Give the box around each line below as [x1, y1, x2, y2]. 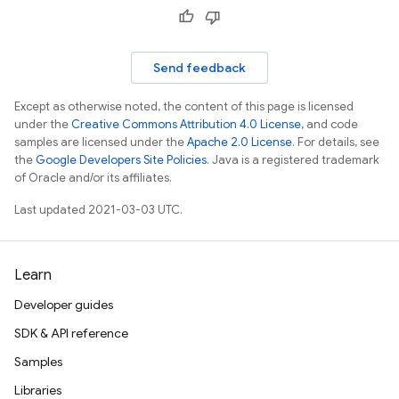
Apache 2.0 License [187, 134, 292, 150]
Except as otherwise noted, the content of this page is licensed [14, 99, 354, 114]
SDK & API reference [14, 325, 128, 341]
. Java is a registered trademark [207, 152, 379, 167]
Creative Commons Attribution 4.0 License [71, 117, 301, 132]
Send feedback [153, 60, 246, 76]
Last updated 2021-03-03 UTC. [14, 202, 183, 217]
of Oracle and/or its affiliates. [14, 170, 172, 185]
